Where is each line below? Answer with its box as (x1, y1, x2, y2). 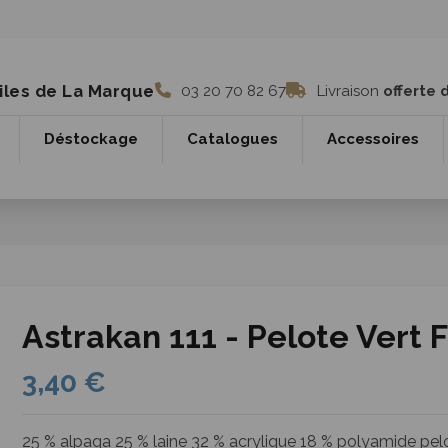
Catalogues (187, 130, 278, 149)
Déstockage (44, 130, 138, 149)
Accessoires (327, 130, 419, 149)
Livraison (312, 82, 383, 101)
